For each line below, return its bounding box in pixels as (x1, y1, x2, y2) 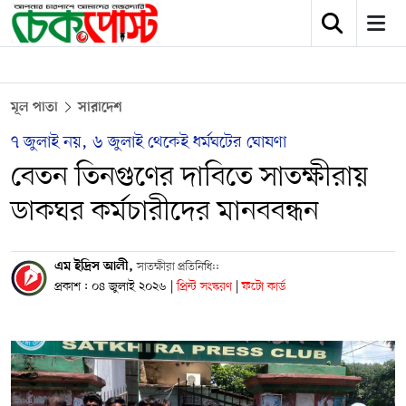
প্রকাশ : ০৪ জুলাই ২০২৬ (54, 278, 167, 295)
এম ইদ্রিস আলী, (54, 259, 137, 275)
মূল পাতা (11, 100, 58, 116)
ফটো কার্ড (242, 278, 285, 295)
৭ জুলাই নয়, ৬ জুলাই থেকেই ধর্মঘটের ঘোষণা (11, 131, 286, 154)
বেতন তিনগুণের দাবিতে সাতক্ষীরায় (11, 159, 369, 197)
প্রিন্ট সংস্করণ (177, 278, 236, 295)
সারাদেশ (78, 100, 122, 116)
